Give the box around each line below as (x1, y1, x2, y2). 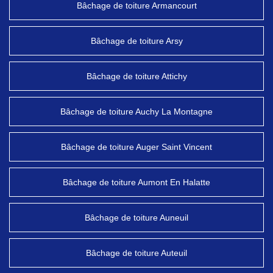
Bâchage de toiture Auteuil (86, 248, 187, 258)
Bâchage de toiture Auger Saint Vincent (61, 142, 212, 152)
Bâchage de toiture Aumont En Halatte (63, 177, 210, 187)
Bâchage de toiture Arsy (90, 36, 183, 46)
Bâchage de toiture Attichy (86, 71, 187, 81)
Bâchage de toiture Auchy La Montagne (60, 107, 213, 116)
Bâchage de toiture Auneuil (85, 213, 188, 222)
